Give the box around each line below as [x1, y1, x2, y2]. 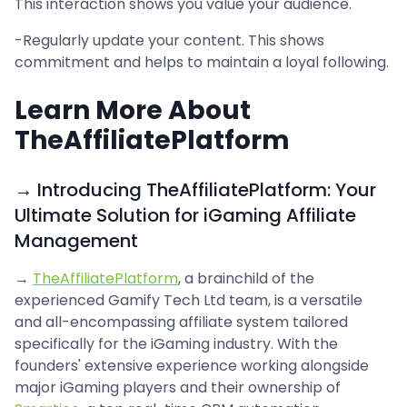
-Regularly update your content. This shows [15, 30, 324, 51]
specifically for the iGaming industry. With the [15, 333, 338, 354]
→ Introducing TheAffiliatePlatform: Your [15, 177, 376, 203]
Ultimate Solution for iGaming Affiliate [15, 203, 356, 228]
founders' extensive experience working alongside [15, 355, 369, 376]
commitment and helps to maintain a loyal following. [15, 52, 389, 73]
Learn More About [15, 93, 251, 128]
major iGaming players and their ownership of [15, 377, 341, 398]
